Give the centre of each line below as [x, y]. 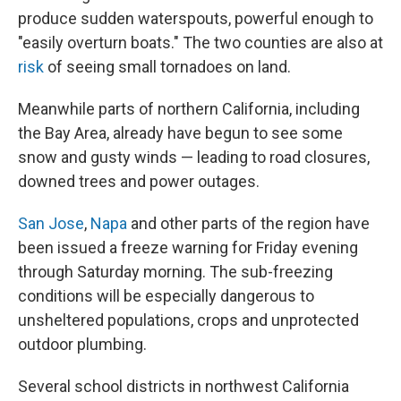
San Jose [51, 223]
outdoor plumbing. [82, 344]
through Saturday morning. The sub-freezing [175, 272]
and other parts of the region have [248, 223]
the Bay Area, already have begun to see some [180, 133]
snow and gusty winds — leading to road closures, [194, 157]
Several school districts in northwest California [183, 386]
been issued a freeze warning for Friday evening [188, 247]
